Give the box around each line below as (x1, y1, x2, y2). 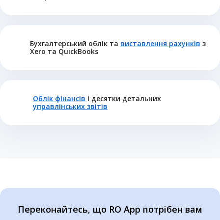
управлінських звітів (32, 101, 108, 111)
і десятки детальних (85, 93, 161, 103)
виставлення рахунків (120, 38, 200, 48)
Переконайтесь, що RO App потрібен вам (18, 203, 202, 215)
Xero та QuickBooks (29, 46, 98, 56)
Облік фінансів (32, 93, 85, 103)
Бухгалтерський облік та (29, 38, 120, 48)
